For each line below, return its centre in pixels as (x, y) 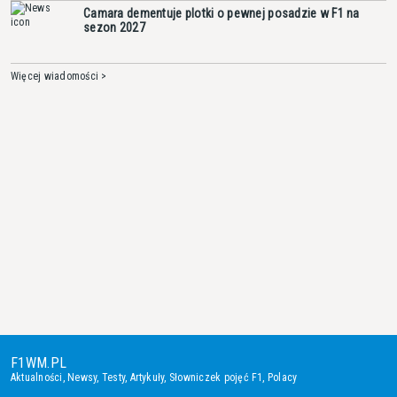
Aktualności (37, 378)
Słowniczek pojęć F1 (216, 378)
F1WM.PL (39, 363)
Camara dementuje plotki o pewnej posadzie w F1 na (222, 14)
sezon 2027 (114, 28)
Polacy (282, 378)
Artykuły (147, 378)
